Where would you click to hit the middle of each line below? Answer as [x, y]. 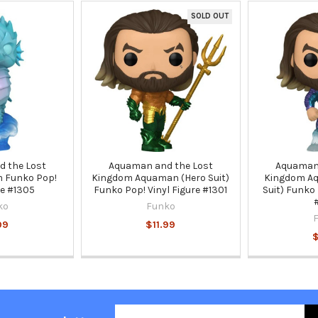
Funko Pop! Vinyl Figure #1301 [161, 190]
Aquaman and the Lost [160, 165]
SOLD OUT [210, 16]
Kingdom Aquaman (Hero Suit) [161, 177]
